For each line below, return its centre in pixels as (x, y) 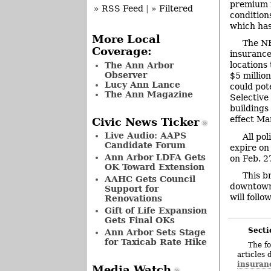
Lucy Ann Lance (142, 84)
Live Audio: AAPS (145, 136)
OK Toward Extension (154, 167)
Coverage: (122, 52)
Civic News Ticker (145, 122)
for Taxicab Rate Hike (155, 242)
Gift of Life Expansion (155, 211)
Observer (126, 75)
